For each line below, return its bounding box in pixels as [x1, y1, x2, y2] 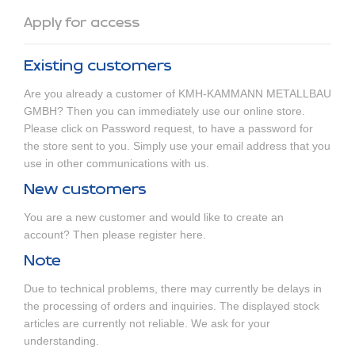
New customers [24, 180, 147, 200]
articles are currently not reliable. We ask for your [24, 317, 270, 330]
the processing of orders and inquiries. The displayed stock [24, 300, 319, 313]
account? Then [24, 228, 102, 242]
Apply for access [24, 14, 139, 32]
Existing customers [24, 56, 172, 76]
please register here [102, 228, 203, 242]
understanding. [24, 334, 99, 348]
